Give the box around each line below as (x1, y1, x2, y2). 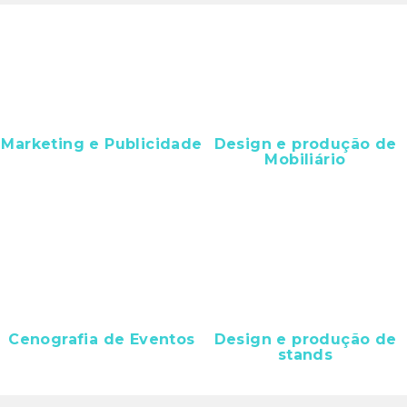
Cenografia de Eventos (8, 331, 195, 349)
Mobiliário (264, 151, 346, 169)
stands (277, 346, 333, 364)
